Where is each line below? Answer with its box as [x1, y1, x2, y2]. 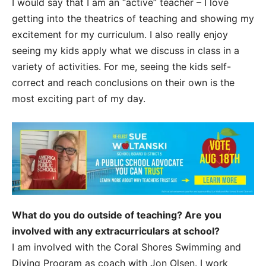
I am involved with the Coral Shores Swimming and [12, 241, 241, 254]
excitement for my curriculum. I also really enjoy [12, 28, 228, 40]
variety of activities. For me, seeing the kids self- [12, 60, 231, 72]
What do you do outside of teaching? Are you [12, 209, 221, 221]
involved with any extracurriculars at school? [12, 225, 220, 237]
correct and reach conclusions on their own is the [12, 76, 235, 88]
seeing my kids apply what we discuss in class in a [12, 44, 239, 56]
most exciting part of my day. [12, 92, 145, 104]
